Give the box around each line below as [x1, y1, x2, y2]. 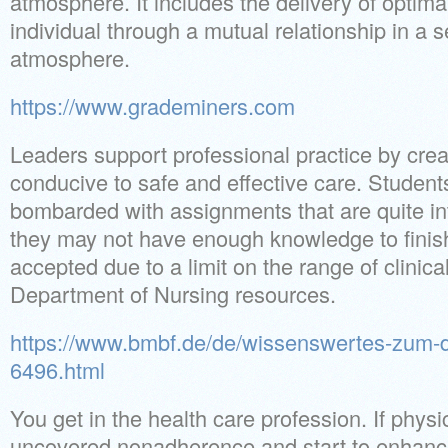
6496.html [10, 354, 105, 385]
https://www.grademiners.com [10, 90, 295, 121]
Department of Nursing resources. [10, 278, 336, 309]
